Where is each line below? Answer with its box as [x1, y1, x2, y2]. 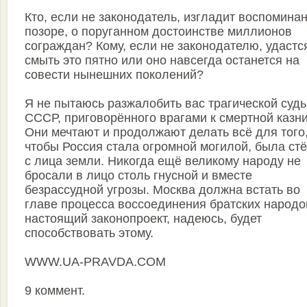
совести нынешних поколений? [25, 68, 204, 82]
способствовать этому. [25, 226, 153, 241]
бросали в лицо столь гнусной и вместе [25, 169, 252, 183]
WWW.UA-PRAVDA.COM [25, 255, 166, 269]
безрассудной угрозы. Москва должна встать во [25, 183, 300, 197]
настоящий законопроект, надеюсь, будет [25, 212, 262, 226]
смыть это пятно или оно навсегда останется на [25, 53, 299, 68]
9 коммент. [25, 284, 85, 298]
